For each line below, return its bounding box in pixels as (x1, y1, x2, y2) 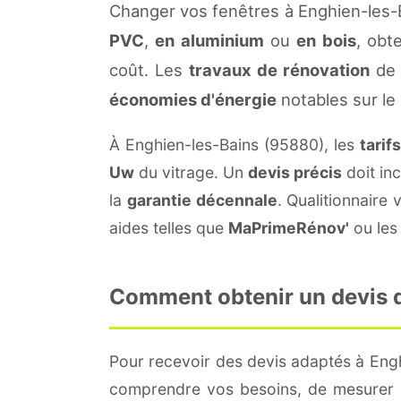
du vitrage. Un (134, 162, 248, 182)
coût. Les (109, 59, 189, 80)
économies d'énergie (109, 89, 277, 109)
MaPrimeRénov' (228, 218, 349, 237)
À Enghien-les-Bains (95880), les (109, 134, 360, 154)
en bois (296, 30, 356, 50)
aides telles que (109, 218, 228, 237)
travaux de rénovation (189, 59, 370, 80)
